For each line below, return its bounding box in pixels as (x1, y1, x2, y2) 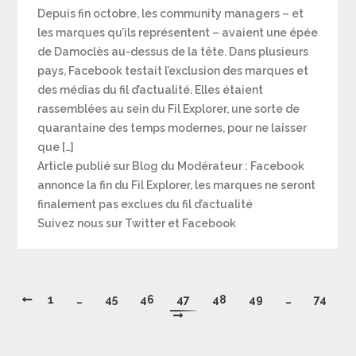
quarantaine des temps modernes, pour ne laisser (37, 122, 308, 135)
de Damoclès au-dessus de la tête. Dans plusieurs (37, 45, 309, 59)
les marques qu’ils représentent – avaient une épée (37, 26, 319, 40)
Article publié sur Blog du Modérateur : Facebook (37, 160, 305, 173)
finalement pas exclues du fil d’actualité (37, 198, 253, 211)
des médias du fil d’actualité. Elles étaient (37, 83, 264, 97)
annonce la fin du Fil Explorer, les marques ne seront (37, 179, 316, 192)
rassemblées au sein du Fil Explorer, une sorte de (37, 103, 300, 116)
